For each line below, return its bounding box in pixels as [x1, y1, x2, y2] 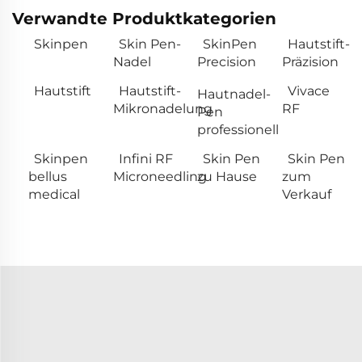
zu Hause [197, 169, 257, 185]
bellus [28, 169, 67, 185]
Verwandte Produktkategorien [12, 9, 276, 29]
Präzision [281, 54, 339, 70]
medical [28, 187, 80, 203]
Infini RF [118, 151, 173, 167]
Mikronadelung [112, 101, 213, 117]
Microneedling [112, 169, 207, 185]
